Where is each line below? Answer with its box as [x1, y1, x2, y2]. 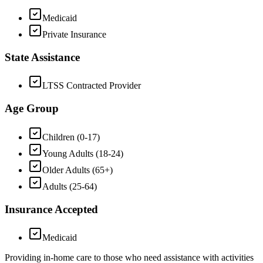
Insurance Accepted [5, 203, 98, 215]
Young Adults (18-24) [42, 148, 123, 159]
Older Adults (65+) [42, 164, 113, 175]
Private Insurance [42, 29, 106, 39]
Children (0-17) [42, 131, 100, 142]
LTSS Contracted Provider [42, 80, 141, 91]
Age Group [5, 102, 59, 115]
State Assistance [5, 50, 80, 63]
